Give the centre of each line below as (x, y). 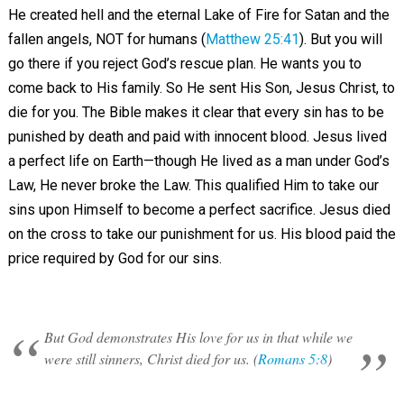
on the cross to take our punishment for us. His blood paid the (202, 234)
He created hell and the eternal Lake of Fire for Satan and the (198, 15)
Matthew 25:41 (252, 39)
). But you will (340, 39)
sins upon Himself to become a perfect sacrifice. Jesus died (199, 210)
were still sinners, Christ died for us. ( (151, 358)
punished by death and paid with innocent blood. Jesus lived (197, 137)
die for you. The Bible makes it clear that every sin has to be (196, 112)
